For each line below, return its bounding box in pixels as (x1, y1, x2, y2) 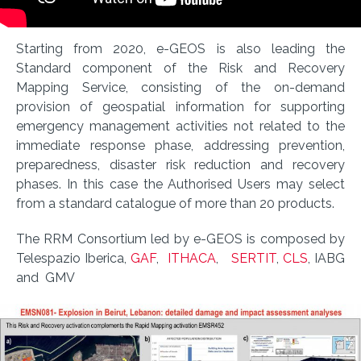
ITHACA (167, 251, 216, 266)
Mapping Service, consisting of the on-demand (16, 80, 345, 95)
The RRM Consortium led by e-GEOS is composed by (16, 231, 345, 247)
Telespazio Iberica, (16, 251, 131, 266)
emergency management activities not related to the (16, 118, 345, 134)
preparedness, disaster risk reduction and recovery (16, 157, 345, 172)
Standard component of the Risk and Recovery (16, 60, 345, 76)
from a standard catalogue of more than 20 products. (16, 196, 338, 211)
